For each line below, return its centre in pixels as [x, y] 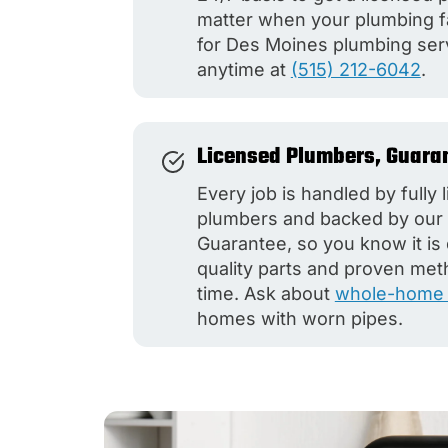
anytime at [243, 69]
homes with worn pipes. [299, 318]
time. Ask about [265, 293]
